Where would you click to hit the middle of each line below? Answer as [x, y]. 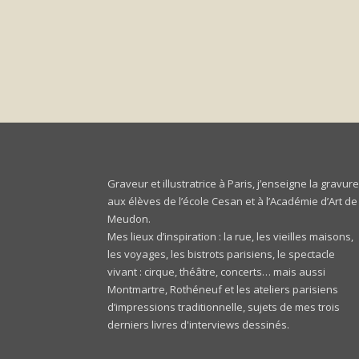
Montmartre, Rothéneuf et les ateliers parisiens [223, 289]
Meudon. [129, 218]
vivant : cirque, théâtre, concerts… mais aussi [217, 271]
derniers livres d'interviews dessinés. [199, 324]
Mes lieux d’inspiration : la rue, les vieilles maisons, [231, 236]
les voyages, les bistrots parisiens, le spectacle [222, 254]
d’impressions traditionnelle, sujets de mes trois [224, 307]
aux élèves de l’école [160, 201]
